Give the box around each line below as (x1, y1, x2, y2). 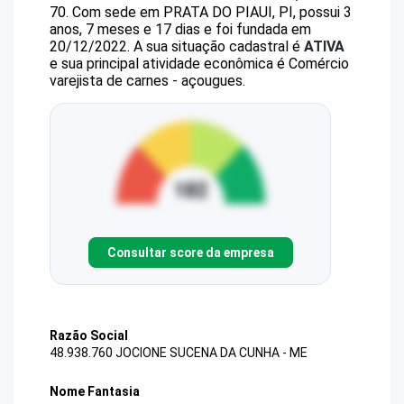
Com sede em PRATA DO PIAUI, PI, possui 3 (72, 4, 352, 21)
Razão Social (50, 328, 128, 343)
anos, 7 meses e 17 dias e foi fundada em (50, 21, 311, 38)
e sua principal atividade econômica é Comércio (50, 55, 349, 72)
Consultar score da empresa (106, 244, 274, 260)
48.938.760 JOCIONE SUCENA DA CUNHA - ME (50, 345, 308, 361)
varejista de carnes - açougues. (50, 72, 245, 89)
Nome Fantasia (50, 384, 140, 399)
